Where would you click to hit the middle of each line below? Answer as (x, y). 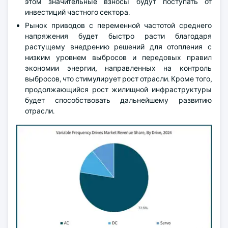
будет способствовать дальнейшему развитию (118, 100)
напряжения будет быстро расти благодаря (118, 36)
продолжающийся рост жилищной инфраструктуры (118, 90)
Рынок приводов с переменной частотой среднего (118, 25)
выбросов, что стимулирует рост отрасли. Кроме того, (118, 79)
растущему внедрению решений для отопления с (118, 47)
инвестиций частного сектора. (77, 12)
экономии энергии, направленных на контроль (118, 68)
